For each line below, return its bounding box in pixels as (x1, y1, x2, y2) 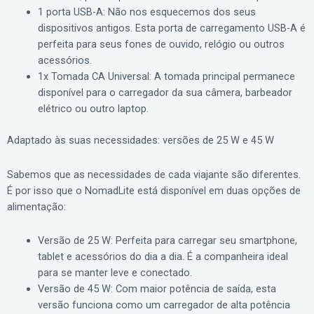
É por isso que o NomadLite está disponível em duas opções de (7, 184, 301, 197)
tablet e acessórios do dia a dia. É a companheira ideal (37, 250, 288, 264)
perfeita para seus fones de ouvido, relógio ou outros (37, 38, 285, 51)
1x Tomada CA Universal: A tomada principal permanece (37, 70, 295, 83)
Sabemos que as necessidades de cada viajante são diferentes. (7, 168, 301, 181)
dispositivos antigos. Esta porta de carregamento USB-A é (37, 22, 306, 35)
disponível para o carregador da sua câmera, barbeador (37, 86, 292, 100)
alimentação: (7, 200, 66, 213)
